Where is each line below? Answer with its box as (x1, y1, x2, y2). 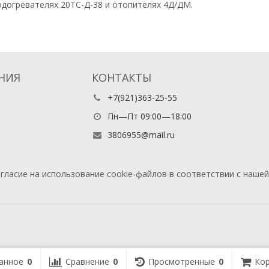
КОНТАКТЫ (91, 70, 151, 85)
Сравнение (65, 256, 109, 267)
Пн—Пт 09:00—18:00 (104, 110, 192, 122)
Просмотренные (148, 256, 215, 267)
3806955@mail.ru (107, 128, 175, 141)
